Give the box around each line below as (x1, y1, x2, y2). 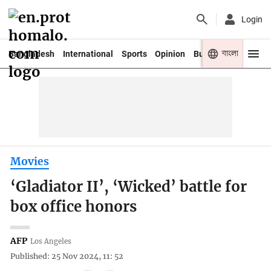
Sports (121, 48, 147, 59)
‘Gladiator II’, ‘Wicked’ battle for (10, 178, 247, 197)
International (62, 48, 113, 59)
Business (194, 48, 229, 59)
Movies (10, 154, 50, 168)
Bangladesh (8, 48, 54, 59)
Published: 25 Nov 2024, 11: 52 (10, 252, 124, 261)
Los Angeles (30, 237, 72, 246)
